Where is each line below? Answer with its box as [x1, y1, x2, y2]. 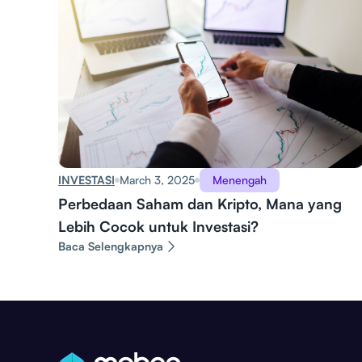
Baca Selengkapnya [58, 239, 163, 254]
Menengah [213, 173, 267, 187]
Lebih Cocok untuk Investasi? [58, 217, 259, 236]
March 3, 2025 [120, 173, 195, 187]
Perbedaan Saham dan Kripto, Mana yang [58, 195, 342, 213]
